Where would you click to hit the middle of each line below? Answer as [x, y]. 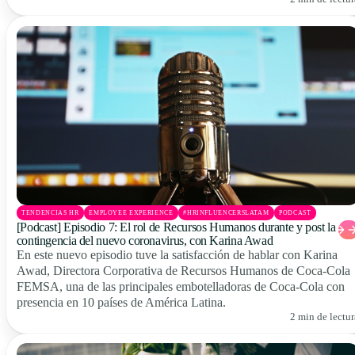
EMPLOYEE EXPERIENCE [131, 212]
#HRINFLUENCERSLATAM [226, 212]
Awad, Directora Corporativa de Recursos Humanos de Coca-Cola [183, 270]
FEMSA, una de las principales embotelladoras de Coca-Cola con [180, 286]
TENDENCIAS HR [50, 212]
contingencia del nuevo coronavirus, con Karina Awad [145, 240]
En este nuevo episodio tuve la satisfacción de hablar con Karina [177, 254]
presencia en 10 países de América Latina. [121, 302]
